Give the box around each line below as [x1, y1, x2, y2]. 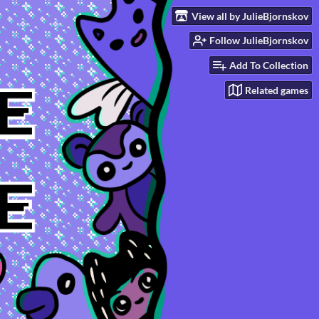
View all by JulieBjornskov [192, 9, 308, 22]
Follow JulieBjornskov [209, 34, 308, 47]
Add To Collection [229, 59, 308, 72]
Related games [245, 83, 308, 96]
